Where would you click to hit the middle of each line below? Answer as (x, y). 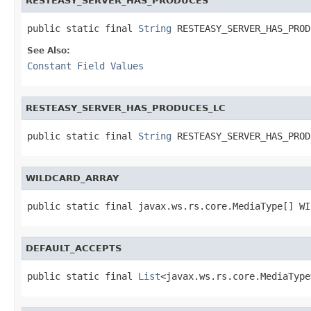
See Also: (49, 50)
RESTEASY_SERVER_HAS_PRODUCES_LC (126, 108)
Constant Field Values (85, 66)
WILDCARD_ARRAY (72, 178)
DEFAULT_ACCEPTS (74, 248)
